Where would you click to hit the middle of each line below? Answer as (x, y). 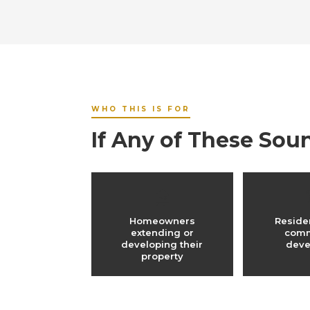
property (162, 256)
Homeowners (162, 221)
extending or (162, 232)
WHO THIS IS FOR (141, 109)
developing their (162, 244)
